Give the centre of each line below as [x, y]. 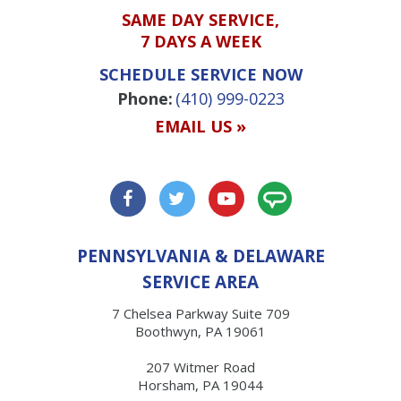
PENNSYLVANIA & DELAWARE [200, 256]
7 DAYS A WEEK [200, 42]
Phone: [145, 99]
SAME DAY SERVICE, [200, 20]
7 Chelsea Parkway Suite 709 [200, 314]
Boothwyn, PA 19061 [200, 332]
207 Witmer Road [200, 367]
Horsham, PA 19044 [200, 385]
